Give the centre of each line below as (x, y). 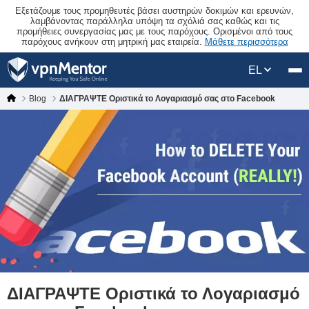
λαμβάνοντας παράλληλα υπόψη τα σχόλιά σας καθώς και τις (154, 21)
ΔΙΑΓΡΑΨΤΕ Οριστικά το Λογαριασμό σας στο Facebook (167, 99)
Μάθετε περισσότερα (246, 42)
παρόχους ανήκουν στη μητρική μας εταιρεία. (113, 42)
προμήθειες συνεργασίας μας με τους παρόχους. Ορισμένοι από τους (154, 31)
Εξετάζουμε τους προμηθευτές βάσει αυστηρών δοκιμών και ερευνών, (154, 11)
